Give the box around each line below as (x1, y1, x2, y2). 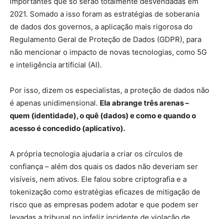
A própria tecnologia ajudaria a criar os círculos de (10, 149, 183, 158)
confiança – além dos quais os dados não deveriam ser (10, 162, 198, 171)
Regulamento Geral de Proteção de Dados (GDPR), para (10, 35, 201, 44)
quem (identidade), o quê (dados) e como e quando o (10, 111, 196, 120)
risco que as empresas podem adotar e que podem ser (10, 200, 198, 209)
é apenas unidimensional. (10, 98, 100, 108)
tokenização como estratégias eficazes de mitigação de (10, 187, 200, 197)
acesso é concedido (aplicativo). (10, 124, 125, 133)
